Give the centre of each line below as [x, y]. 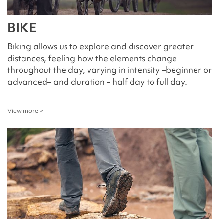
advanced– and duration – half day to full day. [97, 81]
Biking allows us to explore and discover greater [100, 46]
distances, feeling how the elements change [92, 58]
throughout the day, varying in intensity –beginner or [109, 70]
